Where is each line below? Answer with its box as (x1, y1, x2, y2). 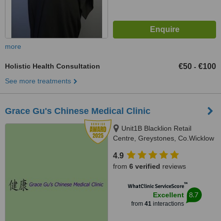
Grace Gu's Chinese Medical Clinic (5, 106, 150, 116)
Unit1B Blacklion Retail (121, 124, 191, 132)
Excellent (152, 191, 184, 199)
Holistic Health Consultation (5, 62, 100, 70)
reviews (160, 162, 186, 170)
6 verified (129, 162, 160, 170)
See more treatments (5, 77, 71, 85)
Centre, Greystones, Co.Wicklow (113, 134, 214, 142)
